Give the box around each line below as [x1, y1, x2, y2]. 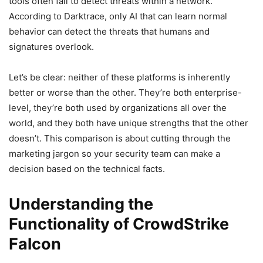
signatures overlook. [9, 41, 94, 52]
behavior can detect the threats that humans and [9, 25, 210, 37]
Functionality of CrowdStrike [9, 214, 229, 234]
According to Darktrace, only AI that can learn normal [9, 10, 227, 22]
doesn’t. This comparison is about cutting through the [9, 132, 231, 144]
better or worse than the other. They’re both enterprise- [9, 86, 242, 98]
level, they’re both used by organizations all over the [9, 102, 227, 113]
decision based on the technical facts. [9, 163, 165, 174]
